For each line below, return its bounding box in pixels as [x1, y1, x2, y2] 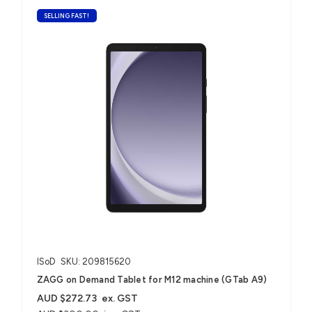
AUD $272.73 [36, 292, 97, 304]
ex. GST [102, 292, 139, 304]
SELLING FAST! [44, 11, 90, 19]
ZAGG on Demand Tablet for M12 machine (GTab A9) [36, 274, 267, 285]
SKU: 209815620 [60, 256, 131, 267]
